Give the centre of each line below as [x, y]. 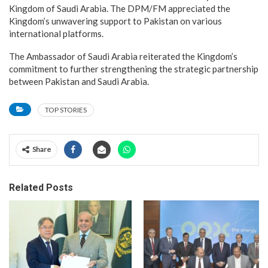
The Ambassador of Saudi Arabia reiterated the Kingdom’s [123, 56]
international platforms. [56, 33]
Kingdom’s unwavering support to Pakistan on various [115, 21]
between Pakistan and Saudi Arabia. [79, 81]
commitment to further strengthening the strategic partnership [134, 69]
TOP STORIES [66, 110]
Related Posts [41, 188]
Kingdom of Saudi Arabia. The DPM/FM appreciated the [120, 8]
